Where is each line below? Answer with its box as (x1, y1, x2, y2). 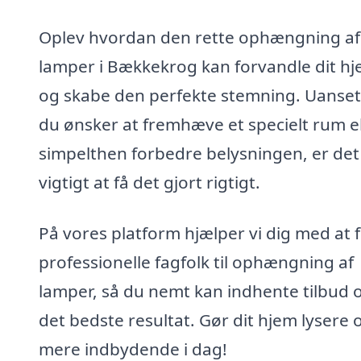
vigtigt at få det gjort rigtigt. (39, 170, 260, 193)
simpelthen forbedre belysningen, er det (39, 141, 359, 164)
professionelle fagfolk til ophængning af (39, 251, 354, 274)
